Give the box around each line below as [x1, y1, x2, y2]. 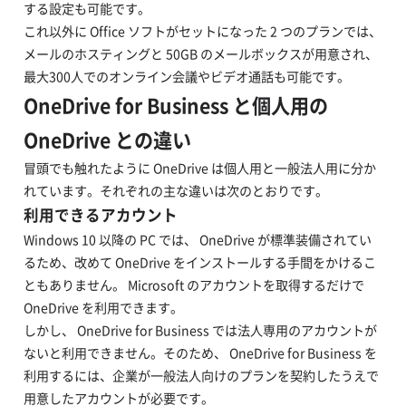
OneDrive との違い [23, 125, 191, 155]
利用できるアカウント [23, 204, 178, 227]
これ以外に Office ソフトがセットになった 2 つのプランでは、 [23, 22, 382, 42]
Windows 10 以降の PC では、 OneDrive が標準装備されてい [23, 230, 372, 250]
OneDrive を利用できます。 [23, 298, 183, 318]
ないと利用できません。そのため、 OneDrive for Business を [23, 343, 377, 363]
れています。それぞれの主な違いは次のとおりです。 [23, 181, 328, 201]
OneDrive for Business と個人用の [23, 91, 328, 121]
